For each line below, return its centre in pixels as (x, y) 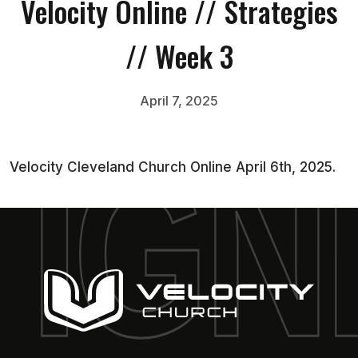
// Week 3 (179, 56)
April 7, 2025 (179, 101)
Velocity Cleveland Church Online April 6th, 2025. (173, 167)
